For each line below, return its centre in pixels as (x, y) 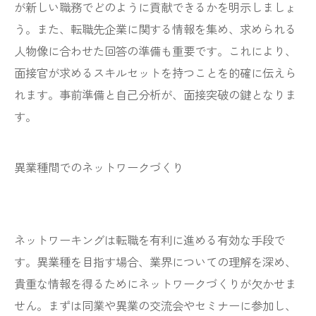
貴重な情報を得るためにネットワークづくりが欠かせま (155, 284)
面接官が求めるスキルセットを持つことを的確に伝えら (155, 73)
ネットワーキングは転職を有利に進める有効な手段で (150, 240)
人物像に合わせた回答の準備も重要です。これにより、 (155, 51)
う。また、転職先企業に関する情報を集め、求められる (155, 29)
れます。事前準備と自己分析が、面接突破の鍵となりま (155, 95)
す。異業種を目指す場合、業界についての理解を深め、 (155, 262)
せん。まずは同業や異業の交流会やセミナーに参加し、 (155, 305)
